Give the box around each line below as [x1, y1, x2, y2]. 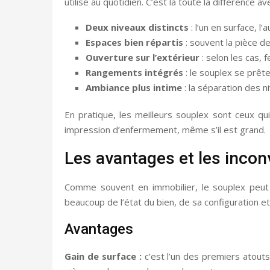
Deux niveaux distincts [86, 20, 189, 33]
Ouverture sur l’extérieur [86, 51, 199, 63]
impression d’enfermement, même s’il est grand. [64, 123, 266, 136]
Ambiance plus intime [86, 81, 182, 93]
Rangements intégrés [86, 66, 183, 78]
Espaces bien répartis [86, 36, 183, 48]
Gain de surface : [64, 250, 142, 262]
